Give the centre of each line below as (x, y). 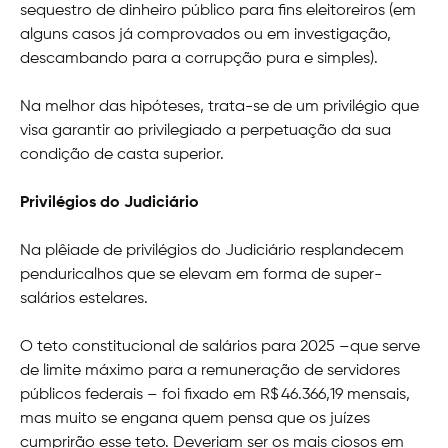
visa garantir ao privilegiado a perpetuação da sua (205, 130)
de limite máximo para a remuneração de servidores (210, 370)
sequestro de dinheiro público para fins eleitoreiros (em (218, 10)
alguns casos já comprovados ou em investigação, (205, 34)
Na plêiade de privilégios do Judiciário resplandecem (212, 250)
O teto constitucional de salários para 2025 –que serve (220, 346)
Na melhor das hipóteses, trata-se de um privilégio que (219, 106)
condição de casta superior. (122, 154)
